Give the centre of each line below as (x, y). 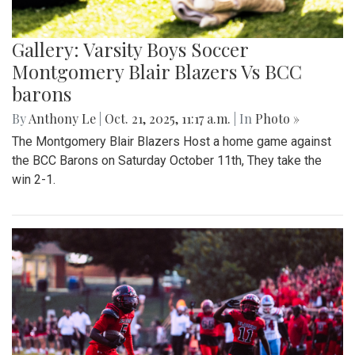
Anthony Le (62, 118)
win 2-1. (34, 179)
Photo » (277, 118)
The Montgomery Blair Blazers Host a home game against (172, 141)
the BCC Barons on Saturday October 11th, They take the (167, 160)
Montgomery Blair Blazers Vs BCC (157, 71)
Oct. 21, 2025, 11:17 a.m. (168, 118)
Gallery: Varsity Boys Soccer (130, 49)
